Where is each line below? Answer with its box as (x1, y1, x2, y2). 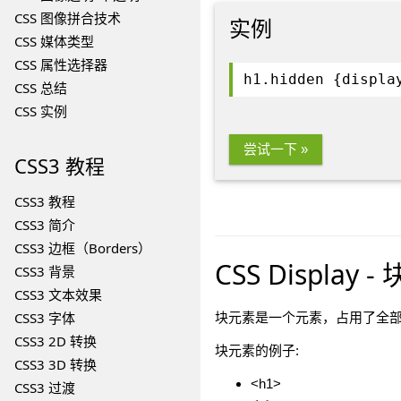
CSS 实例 (14, 102, 67, 120)
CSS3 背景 (14, 262, 75, 280)
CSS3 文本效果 (14, 286, 102, 303)
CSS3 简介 (14, 216, 75, 234)
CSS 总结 (14, 79, 67, 97)
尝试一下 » (243, 141, 308, 157)
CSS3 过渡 (14, 379, 75, 397)
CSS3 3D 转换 (14, 355, 97, 373)
